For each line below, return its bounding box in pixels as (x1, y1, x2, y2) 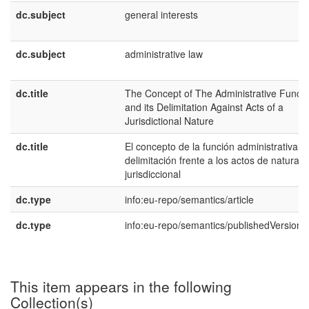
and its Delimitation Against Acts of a (125, 100, 283, 114)
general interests (125, 8, 198, 21)
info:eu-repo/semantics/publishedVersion (125, 218, 302, 232)
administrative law (125, 47, 203, 61)
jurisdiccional (125, 167, 181, 181)
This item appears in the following (10, 276, 232, 297)
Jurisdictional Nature (125, 114, 214, 128)
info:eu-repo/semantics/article (125, 192, 254, 206)
